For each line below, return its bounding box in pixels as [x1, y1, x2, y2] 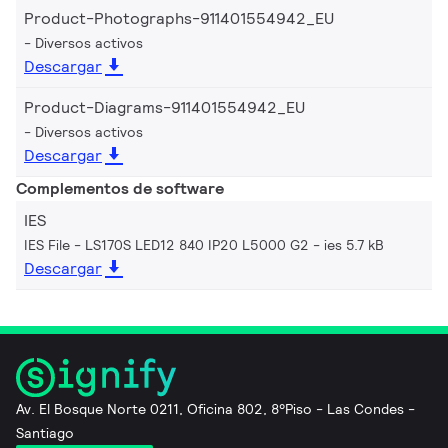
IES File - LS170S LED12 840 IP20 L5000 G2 [24, 235, 309, 254]
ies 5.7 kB [324, 235, 384, 254]
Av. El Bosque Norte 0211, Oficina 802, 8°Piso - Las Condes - [16, 399, 415, 418]
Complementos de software [16, 177, 224, 199]
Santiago [16, 423, 74, 442]
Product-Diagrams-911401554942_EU [24, 96, 305, 118]
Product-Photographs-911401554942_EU [24, 7, 334, 29]
